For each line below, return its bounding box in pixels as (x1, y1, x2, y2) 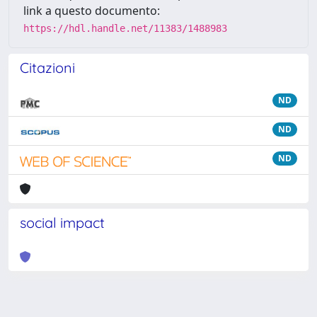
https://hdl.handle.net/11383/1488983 (23, 23, 227, 34)
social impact (20, 214, 105, 231)
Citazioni (20, 59, 75, 76)
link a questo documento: (23, 3, 160, 18)
